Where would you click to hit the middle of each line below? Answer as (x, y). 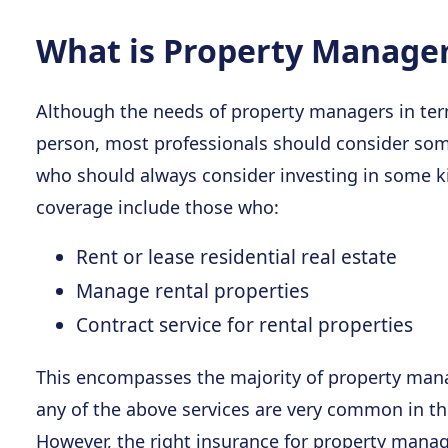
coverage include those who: (157, 207)
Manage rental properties (192, 291)
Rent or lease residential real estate (236, 257)
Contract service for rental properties (244, 325)
